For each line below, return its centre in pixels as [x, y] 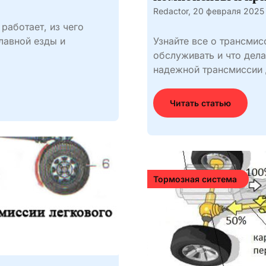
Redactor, [172, 11]
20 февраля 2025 [228, 11]
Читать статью [200, 103]
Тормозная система [195, 179]
